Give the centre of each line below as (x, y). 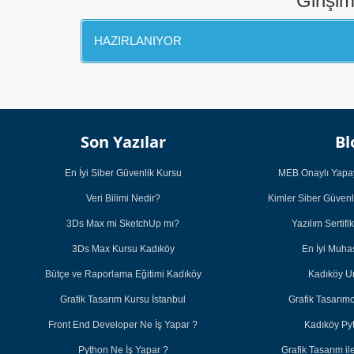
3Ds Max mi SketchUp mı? (123, 223)
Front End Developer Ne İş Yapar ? (123, 324)
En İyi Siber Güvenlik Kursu (123, 173)
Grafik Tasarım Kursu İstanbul (123, 299)
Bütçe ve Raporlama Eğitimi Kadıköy (123, 274)
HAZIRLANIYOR (138, 41)
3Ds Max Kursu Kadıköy (123, 249)
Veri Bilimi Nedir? (123, 198)
